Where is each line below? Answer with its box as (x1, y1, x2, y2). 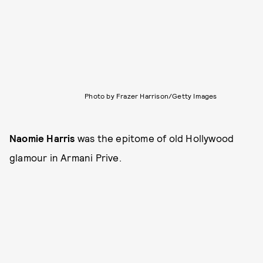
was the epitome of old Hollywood (75, 132, 234, 144)
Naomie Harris (9, 132, 75, 144)
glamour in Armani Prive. (9, 151, 122, 164)
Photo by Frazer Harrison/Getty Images (85, 92, 217, 100)
